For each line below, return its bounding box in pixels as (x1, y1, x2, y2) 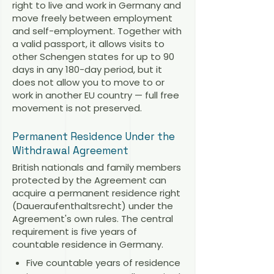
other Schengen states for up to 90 (12, 50, 174, 63)
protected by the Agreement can (12, 174, 166, 187)
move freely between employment (12, 11, 172, 24)
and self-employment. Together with (12, 24, 182, 37)
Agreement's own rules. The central (12, 212, 173, 226)
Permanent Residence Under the (12, 130, 175, 144)
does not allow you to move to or (12, 75, 165, 89)
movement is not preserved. (12, 101, 142, 114)
